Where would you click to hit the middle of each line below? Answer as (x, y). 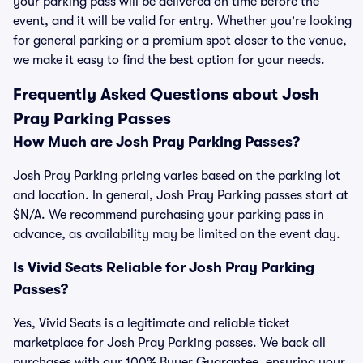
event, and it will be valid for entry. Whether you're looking (182, 21)
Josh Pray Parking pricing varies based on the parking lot (177, 176)
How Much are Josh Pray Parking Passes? (156, 142)
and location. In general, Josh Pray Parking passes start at (181, 195)
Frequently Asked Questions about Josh (166, 94)
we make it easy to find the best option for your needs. (169, 60)
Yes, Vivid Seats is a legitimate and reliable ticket (152, 323)
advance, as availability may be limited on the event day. (177, 234)
